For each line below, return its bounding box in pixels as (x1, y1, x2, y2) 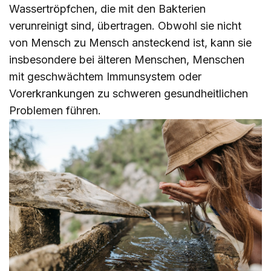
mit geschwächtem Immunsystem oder (9, 70, 201, 83)
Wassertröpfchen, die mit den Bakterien (9, 2, 206, 15)
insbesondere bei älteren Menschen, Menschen (9, 53, 244, 66)
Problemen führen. (9, 103, 101, 117)
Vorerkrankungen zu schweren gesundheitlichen (9, 87, 248, 100)
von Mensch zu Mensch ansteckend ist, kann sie (9, 36, 252, 49)
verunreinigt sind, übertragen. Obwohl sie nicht (9, 19, 241, 32)
